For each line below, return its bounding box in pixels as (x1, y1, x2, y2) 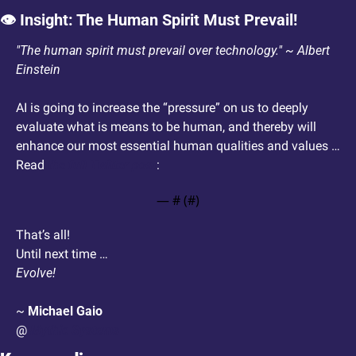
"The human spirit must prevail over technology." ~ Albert (16, 42, 330, 58)
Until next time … (16, 246, 108, 261)
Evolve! (16, 265, 56, 281)
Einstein (16, 61, 60, 77)
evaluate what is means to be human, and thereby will (16, 118, 316, 134)
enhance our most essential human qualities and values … (16, 137, 340, 153)
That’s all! (16, 226, 70, 242)
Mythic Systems (30, 322, 119, 338)
